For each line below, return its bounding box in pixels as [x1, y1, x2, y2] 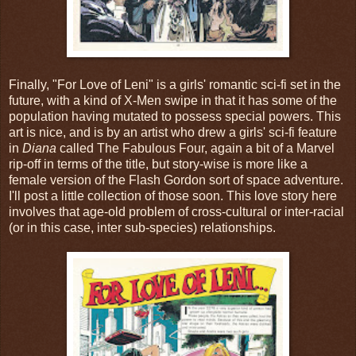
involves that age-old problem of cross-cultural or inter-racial [9, 204, 344, 219]
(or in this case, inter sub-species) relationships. [9, 220, 276, 234]
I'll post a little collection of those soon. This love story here [9, 188, 337, 203]
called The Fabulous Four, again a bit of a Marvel [56, 141, 335, 155]
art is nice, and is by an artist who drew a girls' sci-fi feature [9, 125, 337, 139]
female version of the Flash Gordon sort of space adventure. [9, 172, 343, 187]
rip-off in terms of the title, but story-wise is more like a [9, 157, 308, 171]
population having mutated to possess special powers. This [9, 109, 341, 123]
